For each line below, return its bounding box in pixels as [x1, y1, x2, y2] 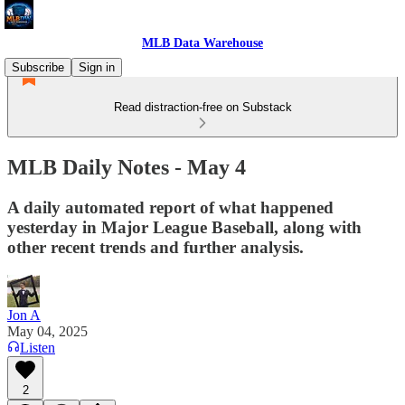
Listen [20, 339, 55, 355]
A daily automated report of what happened [7, 197, 334, 217]
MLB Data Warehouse [142, 36, 263, 50]
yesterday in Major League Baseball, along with [7, 217, 362, 237]
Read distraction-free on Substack [113, 100, 292, 114]
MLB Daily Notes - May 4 [7, 155, 246, 179]
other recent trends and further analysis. [7, 237, 304, 257]
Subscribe [12, 61, 64, 74]
